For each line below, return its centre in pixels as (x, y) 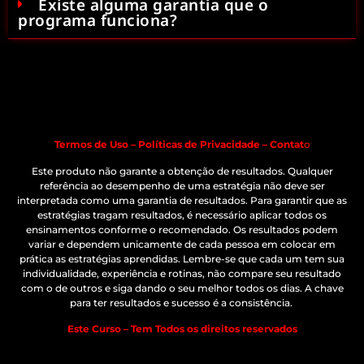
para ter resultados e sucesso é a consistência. (182, 302)
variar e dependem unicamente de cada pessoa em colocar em (182, 244)
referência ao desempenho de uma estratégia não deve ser (182, 185)
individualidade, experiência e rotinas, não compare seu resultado (182, 273)
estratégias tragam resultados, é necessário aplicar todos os (182, 214)
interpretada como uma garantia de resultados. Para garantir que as (182, 200)
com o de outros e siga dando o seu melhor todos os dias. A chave (182, 288)
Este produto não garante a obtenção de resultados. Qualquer (182, 171)
